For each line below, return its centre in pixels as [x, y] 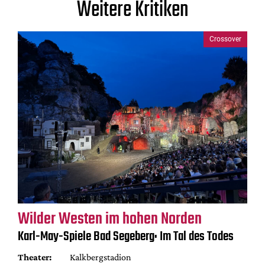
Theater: [35, 257]
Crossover [225, 39]
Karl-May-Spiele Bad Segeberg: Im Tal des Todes [126, 236]
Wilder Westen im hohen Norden [110, 219]
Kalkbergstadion [100, 257]
